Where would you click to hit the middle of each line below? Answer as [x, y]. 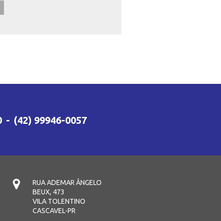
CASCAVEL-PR [54, 210]
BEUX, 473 [49, 192]
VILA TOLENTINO [59, 201]
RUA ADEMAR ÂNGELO [67, 182]
